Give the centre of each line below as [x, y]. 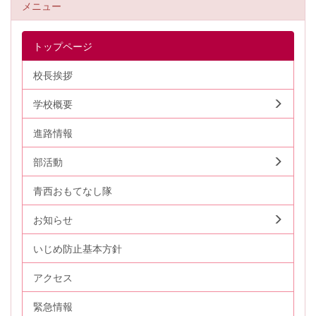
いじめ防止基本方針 [78, 249]
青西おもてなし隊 [73, 191]
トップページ [63, 46]
